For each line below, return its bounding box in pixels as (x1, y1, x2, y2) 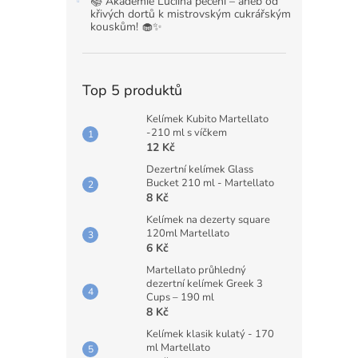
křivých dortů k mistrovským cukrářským (90, 6, 291, 22)
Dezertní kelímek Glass (146, 162, 253, 177)
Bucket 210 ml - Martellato (146, 176, 274, 190)
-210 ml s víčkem (146, 125, 227, 140)
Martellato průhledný (146, 263, 246, 277)
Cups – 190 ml (146, 290, 214, 304)
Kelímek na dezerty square (146, 213, 270, 227)
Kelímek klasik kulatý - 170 (146, 327, 274, 341)
